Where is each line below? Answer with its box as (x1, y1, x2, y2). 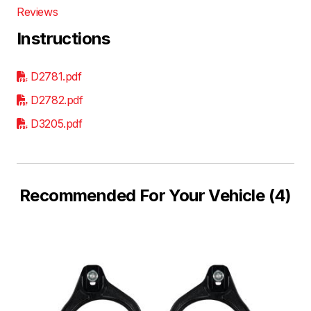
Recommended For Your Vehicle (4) (19, 185, 292, 205)
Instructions (17, 28, 110, 49)
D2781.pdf (31, 69, 82, 83)
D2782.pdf (31, 92, 83, 107)
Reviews (17, 4, 58, 19)
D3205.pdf (31, 116, 83, 131)
